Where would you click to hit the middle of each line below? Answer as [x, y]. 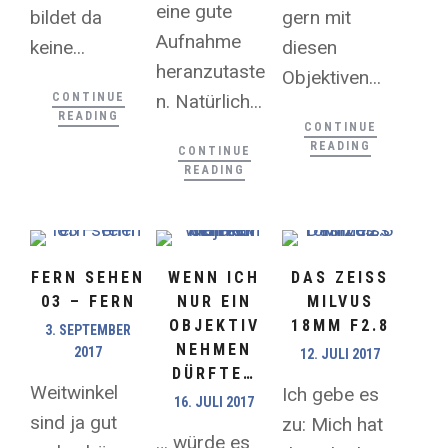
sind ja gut [73, 423]
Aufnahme [199, 42]
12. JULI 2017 [340, 354]
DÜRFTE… [214, 374]
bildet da [66, 18]
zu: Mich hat [333, 425]
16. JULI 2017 [214, 402]
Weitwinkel [74, 393]
